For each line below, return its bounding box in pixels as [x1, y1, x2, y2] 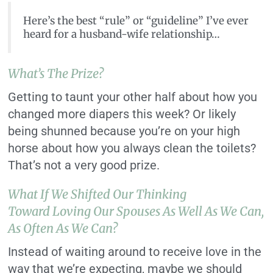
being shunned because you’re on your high [8, 124, 241, 139]
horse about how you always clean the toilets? [8, 141, 257, 156]
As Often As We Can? [8, 221, 118, 236]
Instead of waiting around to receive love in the [8, 244, 262, 260]
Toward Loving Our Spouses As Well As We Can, [8, 204, 264, 219]
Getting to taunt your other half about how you [8, 90, 258, 105]
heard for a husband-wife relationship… [23, 27, 221, 41]
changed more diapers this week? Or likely [8, 107, 236, 122]
